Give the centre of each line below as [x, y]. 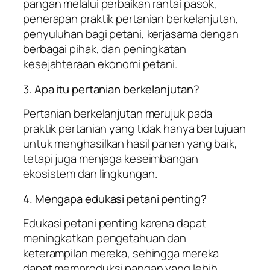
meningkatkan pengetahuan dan [105, 238]
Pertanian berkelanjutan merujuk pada [118, 114]
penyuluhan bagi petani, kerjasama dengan [131, 34]
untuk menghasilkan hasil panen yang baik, [130, 144]
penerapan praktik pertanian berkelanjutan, [131, 19]
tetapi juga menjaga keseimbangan [111, 159]
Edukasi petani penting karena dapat [115, 223]
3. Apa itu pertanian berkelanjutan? [111, 89]
